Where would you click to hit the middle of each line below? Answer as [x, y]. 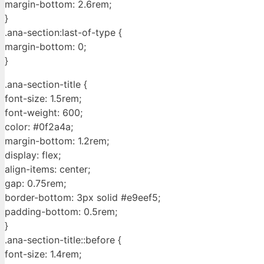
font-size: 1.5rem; [43, 99]
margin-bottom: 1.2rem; [57, 141]
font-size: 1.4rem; [43, 254]
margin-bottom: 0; [45, 47]
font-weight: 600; [44, 113]
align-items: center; [47, 169]
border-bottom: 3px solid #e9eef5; [82, 198]
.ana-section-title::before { [63, 240]
